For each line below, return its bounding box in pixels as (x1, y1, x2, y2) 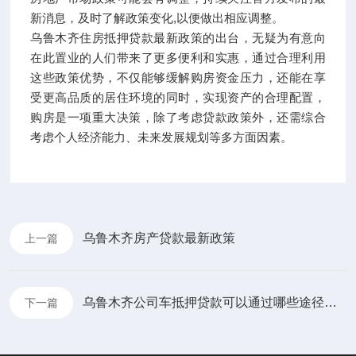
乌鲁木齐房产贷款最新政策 (83, 230, 235, 245)
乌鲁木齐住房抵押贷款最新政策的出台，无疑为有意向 (30, 30, 326, 44)
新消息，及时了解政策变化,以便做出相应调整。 (30, 10, 284, 25)
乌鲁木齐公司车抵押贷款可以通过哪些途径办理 (324, 295, 337, 309)
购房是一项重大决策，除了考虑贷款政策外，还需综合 (30, 110, 326, 124)
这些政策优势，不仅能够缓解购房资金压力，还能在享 (30, 70, 326, 84)
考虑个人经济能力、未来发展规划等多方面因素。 (30, 130, 293, 144)
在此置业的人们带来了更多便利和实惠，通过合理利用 (30, 50, 326, 64)
